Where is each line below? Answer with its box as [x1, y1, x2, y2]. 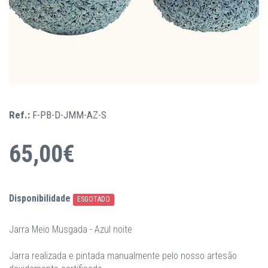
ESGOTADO [77, 195, 111, 203]
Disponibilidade [9, 193, 71, 204]
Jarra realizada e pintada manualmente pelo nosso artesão [9, 250, 237, 261]
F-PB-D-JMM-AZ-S [32, 109, 106, 121]
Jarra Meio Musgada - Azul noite [9, 224, 132, 235]
